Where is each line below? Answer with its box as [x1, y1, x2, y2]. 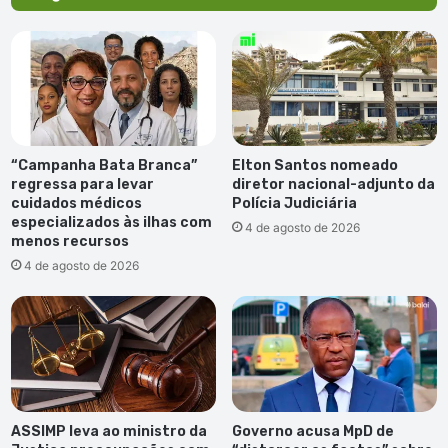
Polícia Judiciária [232, 195, 357, 213]
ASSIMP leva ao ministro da [11, 422, 207, 440]
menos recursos [11, 233, 129, 251]
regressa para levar [11, 176, 154, 194]
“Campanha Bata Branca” [11, 157, 197, 175]
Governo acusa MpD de [232, 422, 394, 440]
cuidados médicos [11, 195, 142, 213]
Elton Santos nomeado [232, 157, 398, 175]
